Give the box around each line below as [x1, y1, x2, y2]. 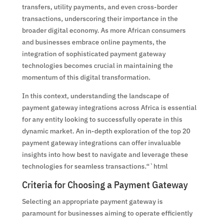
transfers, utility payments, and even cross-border [22, 2, 177, 11]
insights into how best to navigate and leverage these [22, 150, 188, 159]
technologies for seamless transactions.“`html [22, 161, 168, 171]
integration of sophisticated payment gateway [22, 49, 166, 58]
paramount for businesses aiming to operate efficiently [22, 208, 193, 218]
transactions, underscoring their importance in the [22, 14, 178, 23]
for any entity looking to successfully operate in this [22, 114, 182, 124]
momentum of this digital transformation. [22, 72, 151, 82]
